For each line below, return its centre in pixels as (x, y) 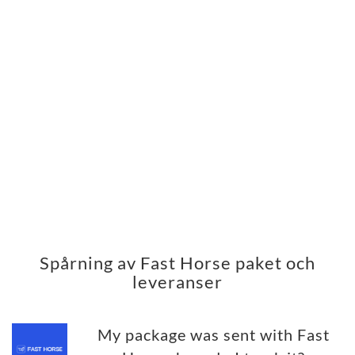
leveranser (177, 282)
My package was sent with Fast (213, 335)
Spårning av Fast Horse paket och (177, 263)
